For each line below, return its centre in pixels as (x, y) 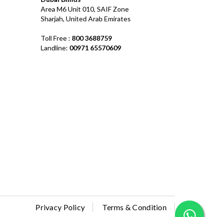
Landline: (55, 47)
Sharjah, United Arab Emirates (85, 18)
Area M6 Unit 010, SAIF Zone (85, 9)
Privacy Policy (60, 207)
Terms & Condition (134, 207)
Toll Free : (56, 38)
